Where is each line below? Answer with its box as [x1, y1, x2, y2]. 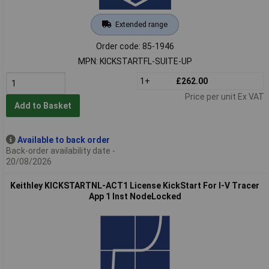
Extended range [115, 19, 168, 29]
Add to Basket [14, 101, 71, 111]
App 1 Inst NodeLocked [88, 191, 181, 201]
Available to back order [17, 134, 110, 145]
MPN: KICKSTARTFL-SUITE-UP [77, 56, 192, 66]
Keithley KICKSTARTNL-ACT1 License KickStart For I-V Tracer [10, 180, 259, 190]
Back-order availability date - [5, 145, 115, 156]
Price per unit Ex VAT [184, 91, 264, 101]
